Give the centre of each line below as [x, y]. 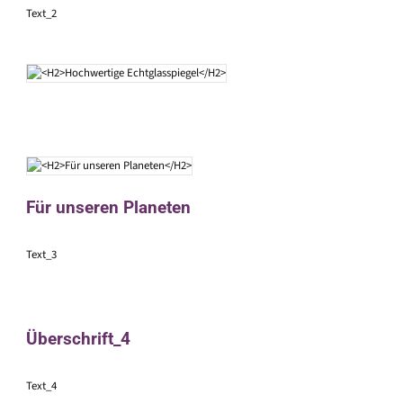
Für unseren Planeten [108, 208]
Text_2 [41, 14]
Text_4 [41, 385]
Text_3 [41, 255]
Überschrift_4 [78, 339]
